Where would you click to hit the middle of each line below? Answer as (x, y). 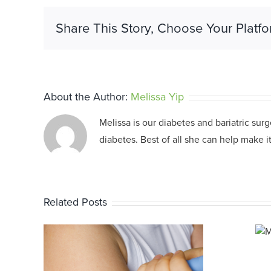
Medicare (198, 236)
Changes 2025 (198, 253)
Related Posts (75, 202)
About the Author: (87, 97)
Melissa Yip (157, 97)
